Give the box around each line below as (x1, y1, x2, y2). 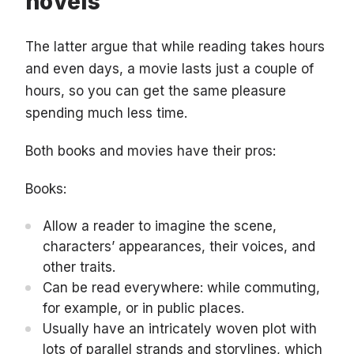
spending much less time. (25, 105, 187, 122)
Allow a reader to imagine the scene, (43, 218, 277, 235)
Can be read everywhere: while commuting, (43, 280, 320, 296)
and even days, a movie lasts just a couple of (25, 61, 314, 77)
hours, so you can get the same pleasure (25, 83, 286, 100)
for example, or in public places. (43, 300, 244, 317)
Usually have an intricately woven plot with (43, 321, 317, 337)
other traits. (43, 259, 115, 276)
